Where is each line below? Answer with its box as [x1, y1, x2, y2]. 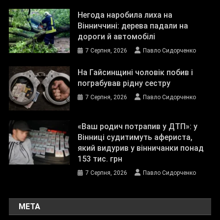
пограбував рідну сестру [78, 79, 171, 88]
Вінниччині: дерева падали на [78, 21, 189, 31]
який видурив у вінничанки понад [78, 143, 204, 153]
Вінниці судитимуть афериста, [78, 133, 193, 142]
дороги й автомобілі [78, 32, 156, 42]
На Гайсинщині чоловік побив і [78, 68, 193, 78]
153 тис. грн [78, 154, 123, 164]
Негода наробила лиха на [78, 10, 173, 20]
